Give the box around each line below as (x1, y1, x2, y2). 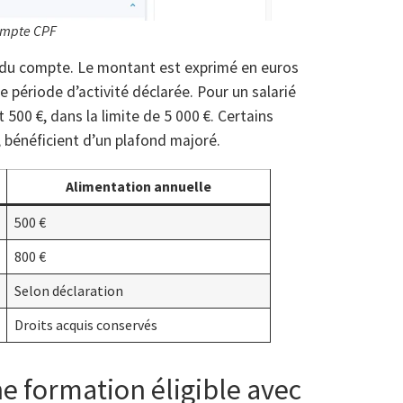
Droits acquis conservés (13, 316, 157, 335)
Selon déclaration (13, 282, 123, 300)
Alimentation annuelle (66, 177, 211, 196)
